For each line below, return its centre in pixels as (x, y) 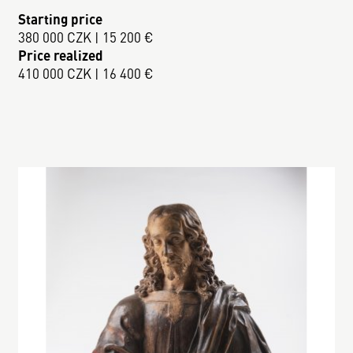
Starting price (61, 19)
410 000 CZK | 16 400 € (86, 73)
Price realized (61, 55)
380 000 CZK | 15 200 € (86, 37)
